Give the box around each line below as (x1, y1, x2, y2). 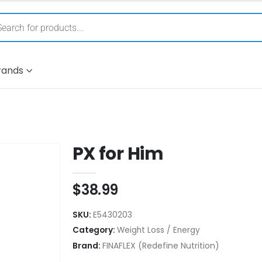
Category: (72, 224, 117, 236)
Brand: (72, 239, 102, 251)
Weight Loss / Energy (116, 224, 200, 236)
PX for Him (72, 141, 164, 166)
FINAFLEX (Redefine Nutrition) (102, 239, 219, 251)
